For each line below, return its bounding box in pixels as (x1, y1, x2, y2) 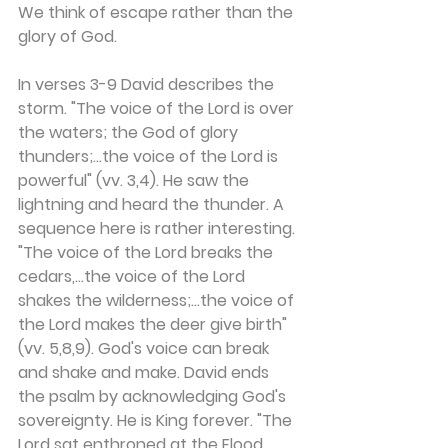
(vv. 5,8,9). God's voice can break (18, 337, 273, 360)
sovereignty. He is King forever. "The (18, 409, 296, 432)
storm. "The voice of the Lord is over (18, 97, 298, 120)
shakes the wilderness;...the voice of (18, 289, 298, 312)
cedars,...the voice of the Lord (18, 265, 249, 288)
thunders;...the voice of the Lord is (18, 145, 282, 168)
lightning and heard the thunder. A (18, 193, 288, 216)
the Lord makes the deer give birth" (18, 313, 291, 336)
